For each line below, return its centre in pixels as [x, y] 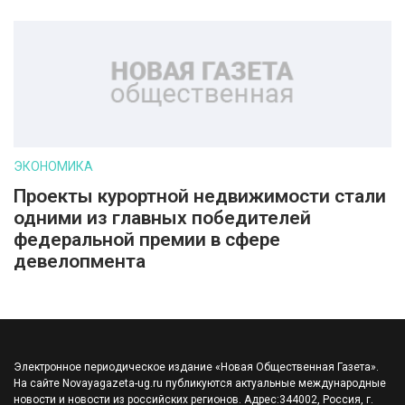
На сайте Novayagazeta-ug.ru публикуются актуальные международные [200, 383]
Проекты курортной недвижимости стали [200, 196]
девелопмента [80, 261]
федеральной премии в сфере [147, 240]
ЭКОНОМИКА [53, 166]
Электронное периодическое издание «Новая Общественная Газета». [196, 367]
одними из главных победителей [162, 218]
